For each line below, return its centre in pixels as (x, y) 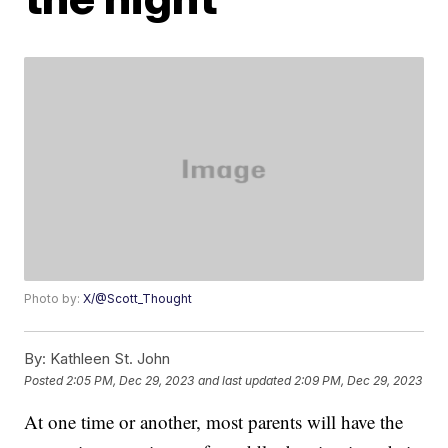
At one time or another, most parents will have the (214, 422)
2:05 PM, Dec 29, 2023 (130, 380)
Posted (45, 380)
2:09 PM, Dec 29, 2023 (358, 380)
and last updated (245, 380)
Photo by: (54, 299)
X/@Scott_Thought (138, 299)
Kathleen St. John (108, 359)
